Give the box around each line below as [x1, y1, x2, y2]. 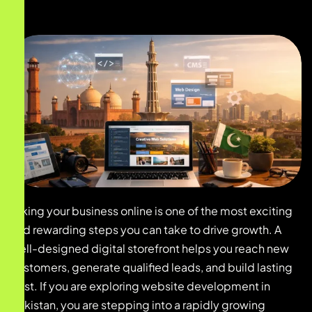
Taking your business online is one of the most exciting [10, 203, 292, 219]
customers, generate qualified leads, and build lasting [10, 260, 292, 275]
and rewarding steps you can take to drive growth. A [10, 222, 281, 237]
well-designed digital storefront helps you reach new [10, 241, 289, 256]
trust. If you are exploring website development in [10, 279, 270, 294]
